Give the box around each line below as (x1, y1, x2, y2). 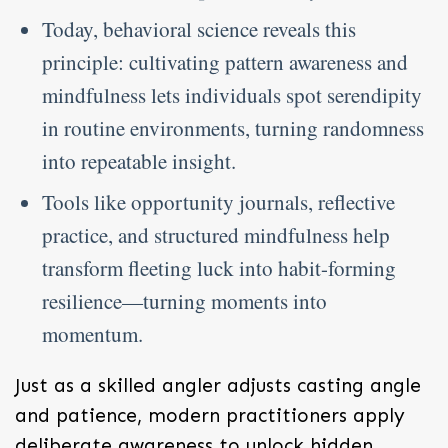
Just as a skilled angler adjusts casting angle (15, 374, 421, 398)
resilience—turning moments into (42, 287, 328, 316)
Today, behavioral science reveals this (42, 15, 357, 44)
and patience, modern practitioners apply (15, 404, 405, 428)
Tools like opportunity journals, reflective (42, 188, 396, 217)
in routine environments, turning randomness (42, 114, 425, 143)
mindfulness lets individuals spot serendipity (42, 81, 423, 110)
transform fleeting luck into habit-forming (42, 254, 397, 283)
